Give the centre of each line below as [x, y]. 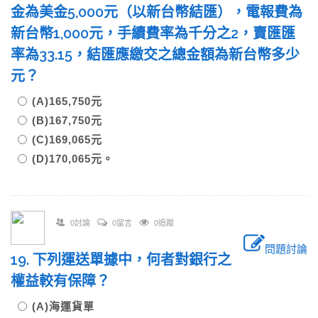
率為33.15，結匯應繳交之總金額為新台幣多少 [155, 55]
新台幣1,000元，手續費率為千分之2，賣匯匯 [153, 33]
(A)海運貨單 [63, 306]
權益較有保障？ [60, 281]
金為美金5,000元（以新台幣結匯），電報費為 [157, 12]
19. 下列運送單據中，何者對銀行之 [121, 260]
